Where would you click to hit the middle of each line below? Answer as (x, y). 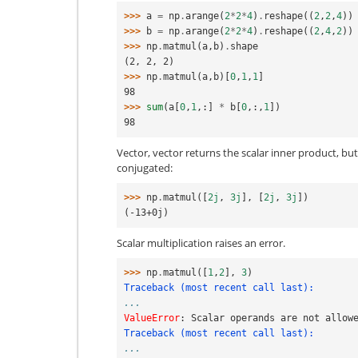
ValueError (152, 318)
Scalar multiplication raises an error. (201, 243)
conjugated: (145, 167)
